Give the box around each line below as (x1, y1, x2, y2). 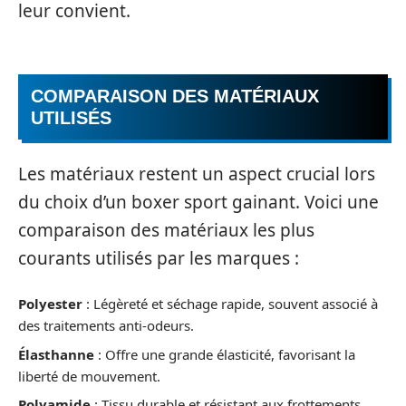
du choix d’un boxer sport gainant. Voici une (18, 189, 379, 214)
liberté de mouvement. (18, 366, 160, 385)
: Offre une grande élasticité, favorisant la (94, 344, 355, 363)
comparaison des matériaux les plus (18, 217, 314, 242)
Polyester (18, 295, 82, 313)
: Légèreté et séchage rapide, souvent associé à (82, 295, 378, 313)
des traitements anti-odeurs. (18, 316, 194, 334)
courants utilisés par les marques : (18, 246, 299, 270)
